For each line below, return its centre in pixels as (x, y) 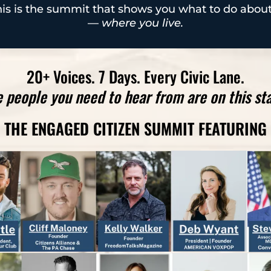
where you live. (142, 23)
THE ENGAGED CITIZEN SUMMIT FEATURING (135, 128)
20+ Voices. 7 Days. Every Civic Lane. (135, 76)
